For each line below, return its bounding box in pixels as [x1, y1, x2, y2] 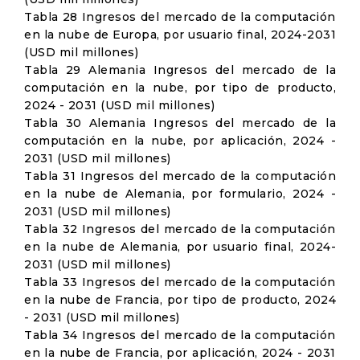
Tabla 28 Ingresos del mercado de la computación [24, 10, 336, 24]
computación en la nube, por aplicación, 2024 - [24, 133, 336, 148]
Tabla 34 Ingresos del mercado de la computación [24, 328, 336, 342]
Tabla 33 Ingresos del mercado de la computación [24, 275, 336, 289]
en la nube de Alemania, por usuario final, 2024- [24, 239, 336, 254]
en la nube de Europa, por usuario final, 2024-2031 [24, 27, 336, 42]
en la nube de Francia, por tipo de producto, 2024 [24, 292, 336, 307]
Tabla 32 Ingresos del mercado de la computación [24, 222, 336, 236]
